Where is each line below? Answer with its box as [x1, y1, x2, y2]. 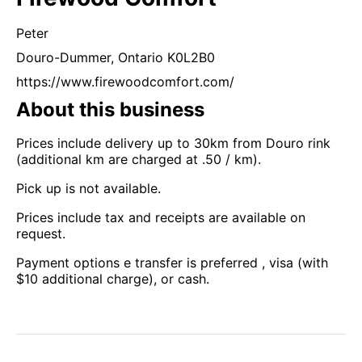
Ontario [118, 48, 163, 65]
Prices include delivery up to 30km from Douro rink [16, 134, 330, 151]
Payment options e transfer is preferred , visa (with [16, 254, 328, 271]
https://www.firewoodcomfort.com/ [16, 73, 234, 90]
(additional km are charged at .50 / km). [16, 150, 261, 167]
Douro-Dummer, [16, 48, 114, 65]
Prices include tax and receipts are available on [16, 208, 305, 225]
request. [16, 225, 65, 242]
